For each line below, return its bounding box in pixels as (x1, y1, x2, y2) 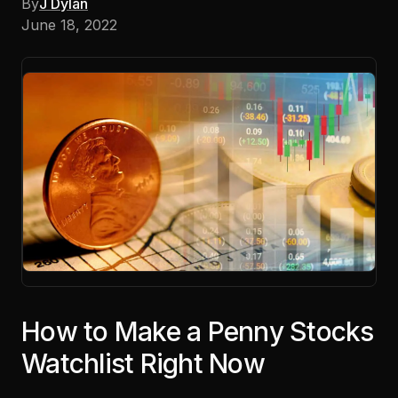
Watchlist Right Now (21, 346, 271, 379)
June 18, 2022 (21, 16, 117, 34)
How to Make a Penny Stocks (21, 314, 374, 347)
